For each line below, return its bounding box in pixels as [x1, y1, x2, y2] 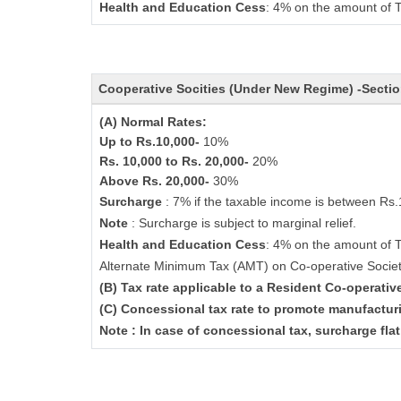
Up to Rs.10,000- [99, 134, 203, 149]
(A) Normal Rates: [99, 115, 210, 129]
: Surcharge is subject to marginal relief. [132, 216, 356, 230]
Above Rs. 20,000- [99, 174, 213, 188]
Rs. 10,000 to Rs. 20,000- [99, 154, 252, 168]
